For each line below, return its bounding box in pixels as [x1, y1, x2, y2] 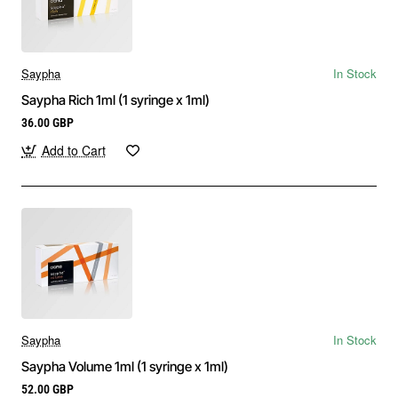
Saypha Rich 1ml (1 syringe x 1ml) [21, 92, 210, 109]
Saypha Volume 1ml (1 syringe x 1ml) [21, 357, 228, 375]
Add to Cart [41, 141, 106, 160]
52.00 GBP [21, 381, 74, 396]
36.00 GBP [21, 115, 74, 131]
